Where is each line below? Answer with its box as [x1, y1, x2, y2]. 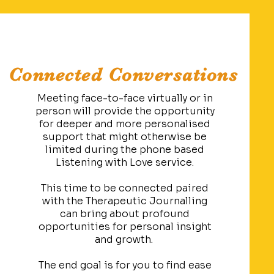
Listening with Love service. [56, 156, 194, 169]
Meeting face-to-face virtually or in [37, 92, 213, 105]
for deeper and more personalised [39, 117, 211, 130]
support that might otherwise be [43, 130, 207, 143]
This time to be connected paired [41, 182, 209, 194]
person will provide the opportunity [35, 105, 215, 117]
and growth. [94, 233, 155, 246]
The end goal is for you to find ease [38, 259, 212, 272]
